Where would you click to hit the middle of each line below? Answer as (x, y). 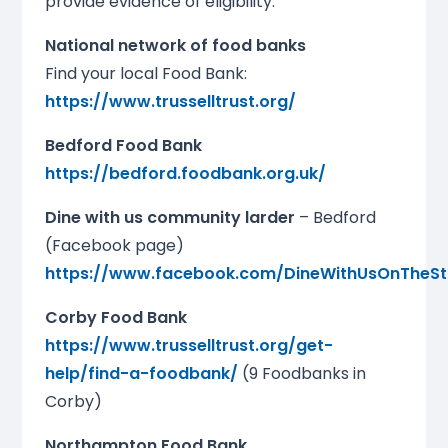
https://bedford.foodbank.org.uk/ (185, 173)
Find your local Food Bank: (145, 73)
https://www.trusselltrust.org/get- (188, 345)
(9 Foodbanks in (301, 373)
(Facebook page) (114, 245)
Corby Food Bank (115, 317)
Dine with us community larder (169, 217)
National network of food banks (175, 45)
